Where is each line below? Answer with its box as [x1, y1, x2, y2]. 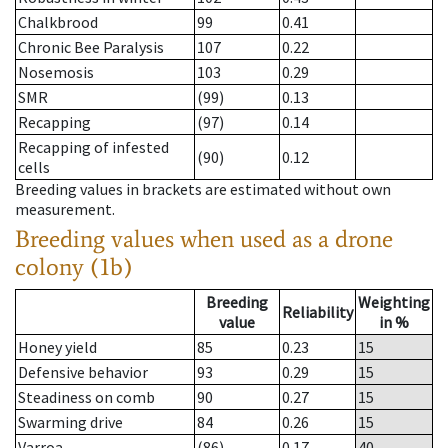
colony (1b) [15, 252, 133, 282]
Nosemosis [18, 62, 94, 83]
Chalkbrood [18, 12, 98, 33]
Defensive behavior [18, 362, 148, 383]
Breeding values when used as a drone [15, 224, 393, 254]
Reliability [282, 302, 353, 323]
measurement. [15, 199, 115, 220]
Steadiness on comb [18, 387, 155, 408]
